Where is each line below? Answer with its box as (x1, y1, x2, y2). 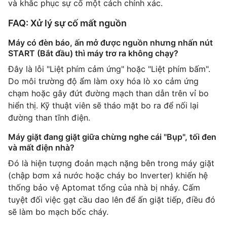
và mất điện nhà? (8, 142, 74, 153)
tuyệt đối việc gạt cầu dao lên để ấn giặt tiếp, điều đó (8, 195, 215, 205)
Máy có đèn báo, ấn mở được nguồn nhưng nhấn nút (8, 37, 213, 48)
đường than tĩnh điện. (8, 112, 90, 123)
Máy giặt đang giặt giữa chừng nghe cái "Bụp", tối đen (8, 132, 216, 142)
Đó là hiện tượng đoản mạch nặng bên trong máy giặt (8, 158, 214, 169)
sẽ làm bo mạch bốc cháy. (8, 207, 108, 217)
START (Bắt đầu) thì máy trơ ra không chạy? (8, 48, 178, 59)
